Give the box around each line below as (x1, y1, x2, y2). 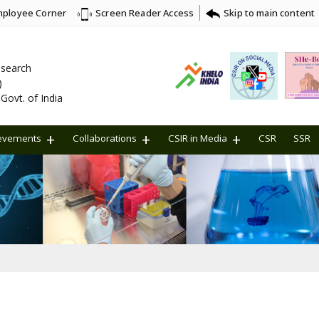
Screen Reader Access (95, 6, 194, 20)
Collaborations (73, 132, 137, 145)
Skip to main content (224, 6, 315, 19)
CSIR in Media (168, 132, 227, 145)
